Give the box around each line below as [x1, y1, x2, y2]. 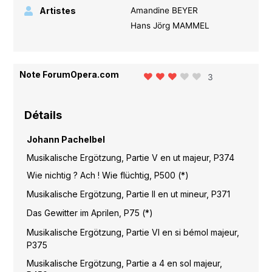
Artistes [39, 5, 76, 16]
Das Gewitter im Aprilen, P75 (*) [26, 208, 153, 219]
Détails [24, 109, 63, 122]
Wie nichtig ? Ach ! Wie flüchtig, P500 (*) [26, 170, 189, 181]
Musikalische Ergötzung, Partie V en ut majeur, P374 [26, 152, 234, 163]
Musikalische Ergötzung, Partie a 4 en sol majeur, [26, 258, 222, 269]
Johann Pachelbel [26, 134, 105, 145]
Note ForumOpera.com [19, 69, 120, 80]
